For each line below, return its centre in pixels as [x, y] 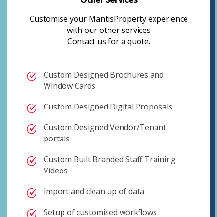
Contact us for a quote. [108, 41]
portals [57, 139]
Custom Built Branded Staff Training [110, 159]
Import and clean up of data [94, 191]
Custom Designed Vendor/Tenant [105, 127]
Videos [56, 170]
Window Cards [70, 86]
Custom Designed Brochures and [104, 75]
